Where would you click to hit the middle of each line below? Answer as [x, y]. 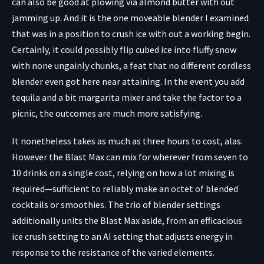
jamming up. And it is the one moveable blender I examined [130, 18]
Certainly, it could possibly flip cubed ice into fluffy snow [124, 50]
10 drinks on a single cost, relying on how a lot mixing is [123, 173]
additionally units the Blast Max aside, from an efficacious [127, 221]
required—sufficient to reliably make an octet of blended [125, 189]
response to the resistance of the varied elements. [113, 253]
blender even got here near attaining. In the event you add [128, 82]
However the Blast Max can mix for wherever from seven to [130, 157]
